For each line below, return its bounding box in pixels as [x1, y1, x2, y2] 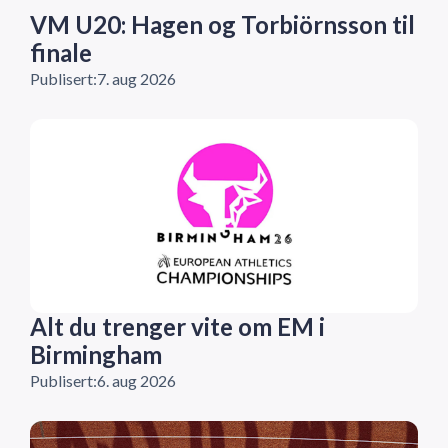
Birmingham [30, 340, 162, 370]
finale [30, 38, 92, 68]
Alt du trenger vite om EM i [30, 312, 325, 342]
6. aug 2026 [97, 371, 176, 391]
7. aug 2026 [97, 69, 176, 89]
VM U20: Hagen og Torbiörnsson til [30, 10, 415, 40]
